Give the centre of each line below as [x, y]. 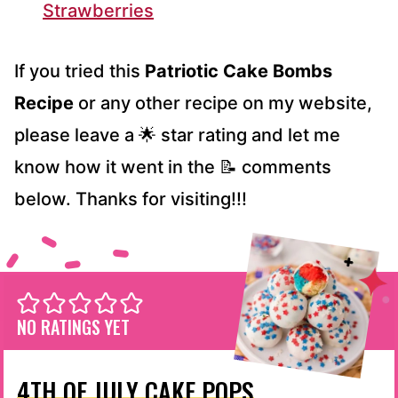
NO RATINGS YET [73, 327]
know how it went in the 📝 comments [173, 167]
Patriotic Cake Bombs [239, 72]
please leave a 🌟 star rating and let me [177, 135]
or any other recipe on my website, [223, 103]
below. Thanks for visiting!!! [131, 199]
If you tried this [80, 72]
